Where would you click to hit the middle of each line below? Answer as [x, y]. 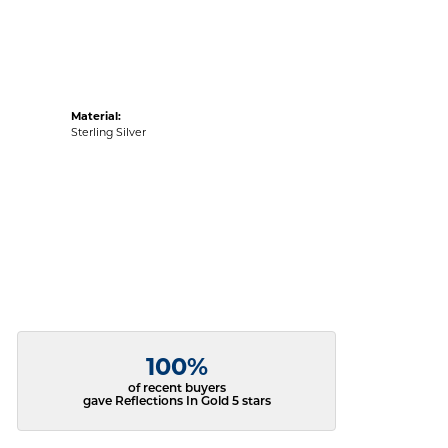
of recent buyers [176, 389]
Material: [96, 116]
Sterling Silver [108, 132]
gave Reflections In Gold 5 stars [176, 402]
